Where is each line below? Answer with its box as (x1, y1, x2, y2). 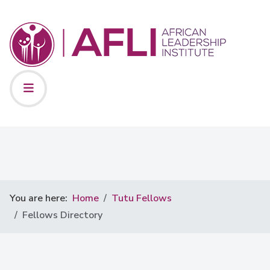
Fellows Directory (22, 209, 102, 222)
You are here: (10, 192, 72, 205)
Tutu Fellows (111, 192, 172, 205)
